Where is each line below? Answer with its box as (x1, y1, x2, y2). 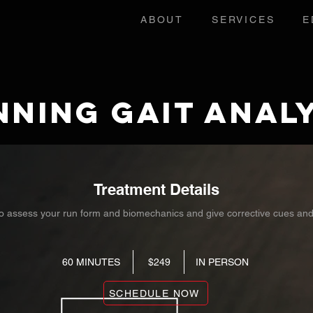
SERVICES (212, 14, 275, 25)
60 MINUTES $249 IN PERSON (61, 256, 249, 268)
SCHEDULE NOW (109, 287, 200, 299)
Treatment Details (93, 180, 219, 198)
